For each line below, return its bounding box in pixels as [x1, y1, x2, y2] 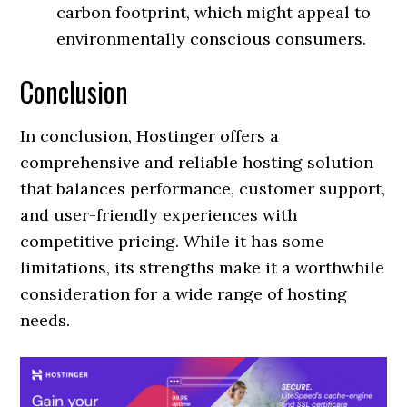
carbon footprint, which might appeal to [56, 2, 372, 23]
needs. [20, 310, 71, 331]
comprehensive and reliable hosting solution [20, 152, 374, 173]
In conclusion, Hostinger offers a [20, 125, 280, 146]
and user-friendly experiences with [20, 204, 298, 225]
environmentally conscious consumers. [56, 28, 367, 49]
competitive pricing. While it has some [20, 231, 325, 252]
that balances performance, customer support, [20, 178, 386, 199]
